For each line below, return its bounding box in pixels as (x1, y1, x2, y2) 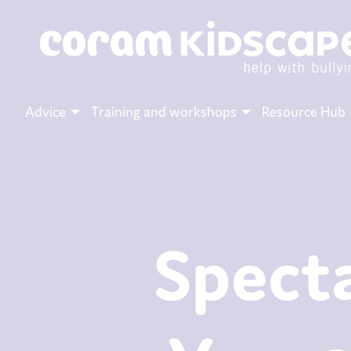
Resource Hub (262, 102, 346, 120)
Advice (25, 102, 66, 120)
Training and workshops (91, 102, 237, 120)
